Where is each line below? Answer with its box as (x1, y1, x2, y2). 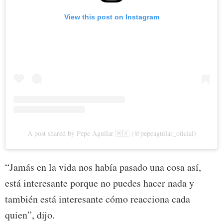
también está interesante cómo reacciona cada (5, 192, 190, 206)
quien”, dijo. (5, 208, 55, 222)
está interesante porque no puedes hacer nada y (5, 176, 194, 190)
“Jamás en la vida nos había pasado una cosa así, (5, 160, 201, 174)
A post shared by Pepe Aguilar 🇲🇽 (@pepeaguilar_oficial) (27, 128, 196, 138)
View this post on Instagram (64, 13, 159, 21)
